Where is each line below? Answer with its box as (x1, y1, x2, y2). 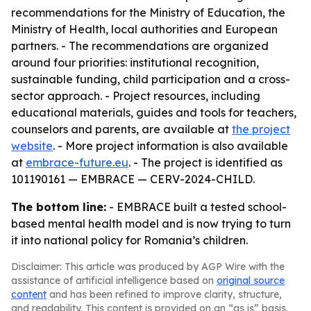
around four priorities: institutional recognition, (11, 56, 259, 69)
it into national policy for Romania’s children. (11, 233, 248, 247)
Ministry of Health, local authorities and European (11, 22, 278, 36)
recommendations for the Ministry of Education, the (11, 6, 285, 19)
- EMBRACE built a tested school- (106, 200, 287, 214)
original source (217, 274, 285, 287)
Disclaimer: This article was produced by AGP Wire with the (11, 260, 285, 273)
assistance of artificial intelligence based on (11, 274, 217, 287)
